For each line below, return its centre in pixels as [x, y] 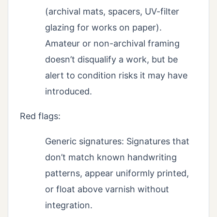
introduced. [69, 92]
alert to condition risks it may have [116, 76]
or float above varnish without [107, 189]
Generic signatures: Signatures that [117, 141]
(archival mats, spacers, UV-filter [112, 12]
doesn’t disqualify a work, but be [111, 60]
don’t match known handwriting [111, 157]
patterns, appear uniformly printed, [117, 173]
